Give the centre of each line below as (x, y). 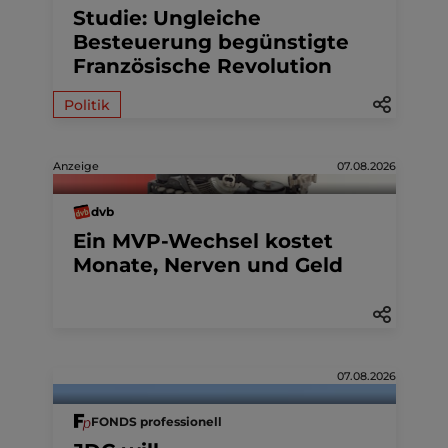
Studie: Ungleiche (166, 17)
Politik (86, 104)
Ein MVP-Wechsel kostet (202, 240)
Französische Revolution (202, 65)
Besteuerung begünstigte (210, 41)
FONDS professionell (156, 422)
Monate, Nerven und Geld (207, 264)
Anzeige (75, 165)
